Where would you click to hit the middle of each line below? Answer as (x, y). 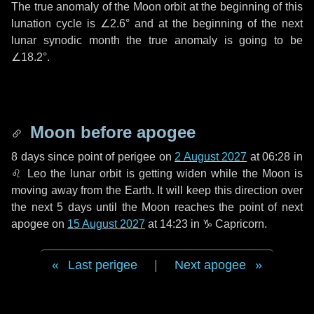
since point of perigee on (110, 157)
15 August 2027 (106, 224)
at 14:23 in (174, 224)
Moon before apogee (110, 132)
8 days (28, 157)
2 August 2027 (211, 157)
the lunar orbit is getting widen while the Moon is (174, 173)
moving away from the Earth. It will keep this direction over (157, 190)
